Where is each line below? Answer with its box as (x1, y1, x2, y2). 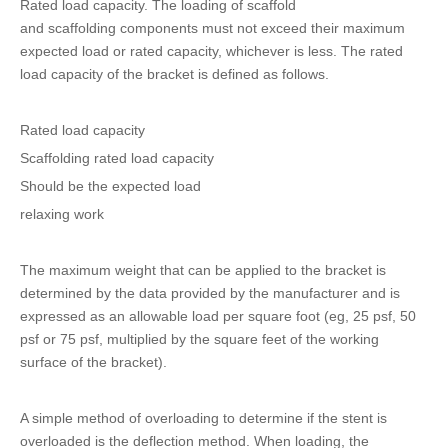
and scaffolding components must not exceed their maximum (20, 20, 405, 36)
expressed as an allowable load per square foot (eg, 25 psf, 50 (20, 308, 416, 324)
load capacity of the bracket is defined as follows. (20, 66, 329, 82)
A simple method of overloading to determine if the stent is (20, 410, 387, 426)
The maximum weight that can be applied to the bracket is (20, 262, 386, 278)
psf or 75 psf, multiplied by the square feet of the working (20, 331, 379, 347)
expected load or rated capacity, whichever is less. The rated (20, 43, 403, 59)
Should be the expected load (20, 178, 201, 194)
